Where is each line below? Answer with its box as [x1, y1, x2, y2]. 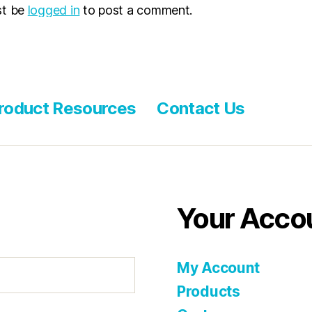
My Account [177, 259, 260, 276]
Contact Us [157, 98, 245, 118]
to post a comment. [79, 3, 193, 17]
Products [177, 283, 240, 300]
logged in [27, 3, 80, 17]
